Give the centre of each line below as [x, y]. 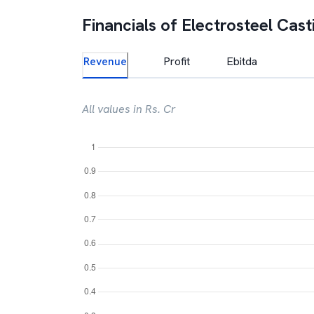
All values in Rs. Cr [129, 109]
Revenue [105, 61]
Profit [177, 61]
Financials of [132, 25]
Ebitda [242, 61]
